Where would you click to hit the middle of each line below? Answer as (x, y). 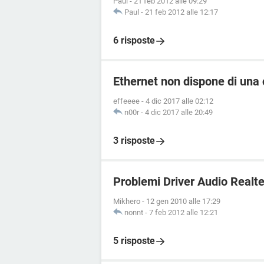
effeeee (126, 101)
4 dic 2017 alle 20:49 (179, 112)
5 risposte (134, 241)
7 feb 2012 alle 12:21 (184, 212)
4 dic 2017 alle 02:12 (179, 101)
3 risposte (134, 141)
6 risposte (134, 40)
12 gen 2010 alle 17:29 (183, 201)
